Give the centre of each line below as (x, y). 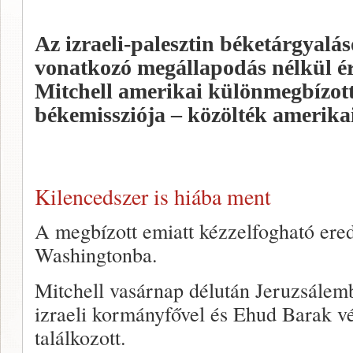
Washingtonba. (96, 254)
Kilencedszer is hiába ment (153, 197)
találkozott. (80, 337)
